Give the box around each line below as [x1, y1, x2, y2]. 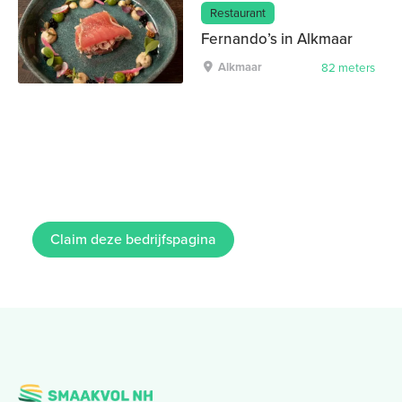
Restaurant [210, 4, 267, 22]
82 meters [320, 58, 375, 77]
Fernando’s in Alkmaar [200, 27, 353, 50]
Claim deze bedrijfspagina [50, 228, 217, 249]
